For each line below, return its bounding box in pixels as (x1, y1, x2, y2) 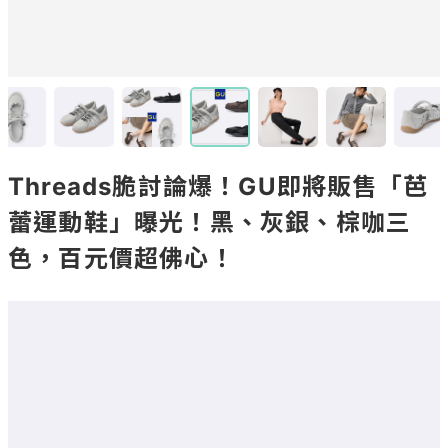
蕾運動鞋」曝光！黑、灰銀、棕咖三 (8, 208, 412, 237)
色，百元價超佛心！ (8, 244, 235, 273)
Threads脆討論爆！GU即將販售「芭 (8, 172, 429, 201)
